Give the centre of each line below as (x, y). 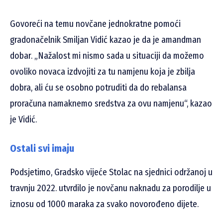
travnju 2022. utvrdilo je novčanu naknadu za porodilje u (111, 188)
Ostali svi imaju (42, 149)
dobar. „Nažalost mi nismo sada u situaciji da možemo (107, 56)
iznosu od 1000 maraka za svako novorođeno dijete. (104, 204)
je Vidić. (23, 120)
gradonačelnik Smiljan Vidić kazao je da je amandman (106, 40)
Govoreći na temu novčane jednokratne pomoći (95, 24)
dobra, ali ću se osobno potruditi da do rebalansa (98, 88)
